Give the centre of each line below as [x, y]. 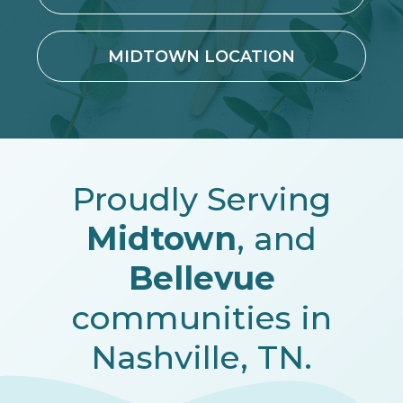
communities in [201, 317]
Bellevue [201, 278]
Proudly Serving [201, 198]
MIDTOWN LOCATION [201, 56]
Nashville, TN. [201, 357]
